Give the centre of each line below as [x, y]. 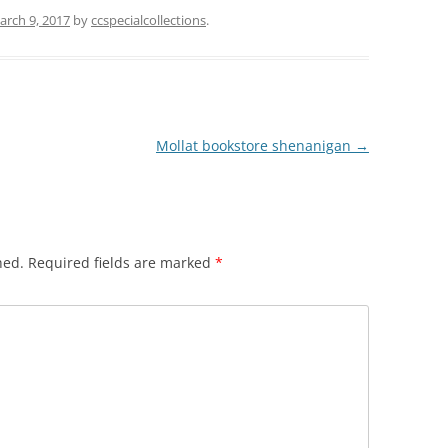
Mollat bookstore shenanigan [255, 145]
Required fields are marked [121, 262]
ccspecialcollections [148, 19]
